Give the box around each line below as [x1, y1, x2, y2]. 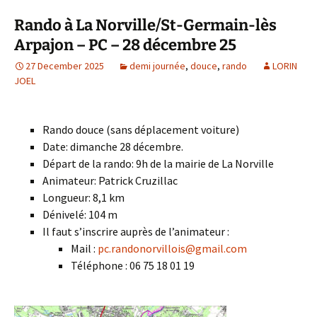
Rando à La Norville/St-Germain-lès [14, 16, 277, 35]
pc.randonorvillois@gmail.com [98, 241, 247, 255]
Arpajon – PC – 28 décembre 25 [14, 35, 236, 54]
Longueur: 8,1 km [42, 190, 125, 204]
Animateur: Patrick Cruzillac [42, 173, 178, 188]
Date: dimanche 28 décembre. [42, 139, 183, 154]
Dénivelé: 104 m [42, 207, 117, 221]
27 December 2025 [25, 59, 104, 72]
